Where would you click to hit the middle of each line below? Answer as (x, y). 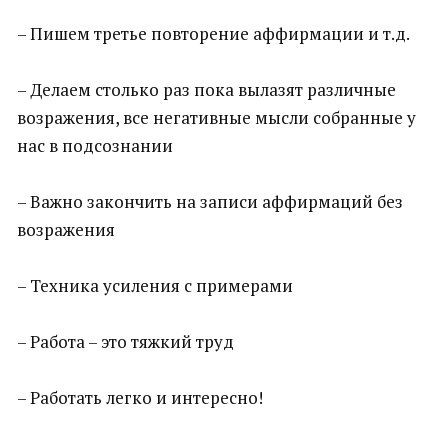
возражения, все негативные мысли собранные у (216, 117)
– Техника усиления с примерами (155, 285)
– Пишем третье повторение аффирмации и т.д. (213, 33)
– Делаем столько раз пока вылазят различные (206, 89)
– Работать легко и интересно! (140, 397)
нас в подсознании (95, 145)
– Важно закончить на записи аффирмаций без (210, 201)
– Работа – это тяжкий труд (125, 341)
